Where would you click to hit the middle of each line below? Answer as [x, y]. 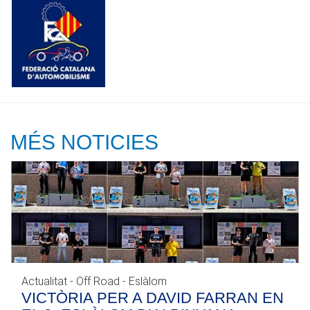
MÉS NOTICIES [84, 143]
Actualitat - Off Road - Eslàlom [94, 282]
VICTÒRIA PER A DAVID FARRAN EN [153, 298]
